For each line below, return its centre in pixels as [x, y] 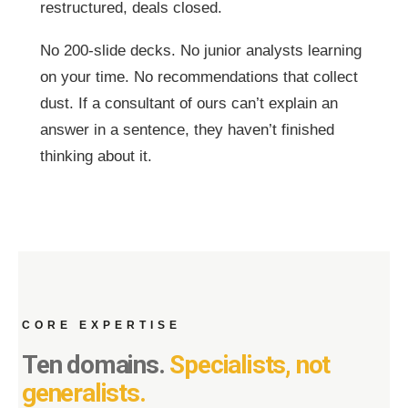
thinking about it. [96, 156]
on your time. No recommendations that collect [199, 77]
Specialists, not [250, 365]
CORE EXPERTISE [102, 325]
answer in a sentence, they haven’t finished [187, 130]
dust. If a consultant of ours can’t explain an [189, 103]
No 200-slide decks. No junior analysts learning [201, 51]
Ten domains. [96, 365]
